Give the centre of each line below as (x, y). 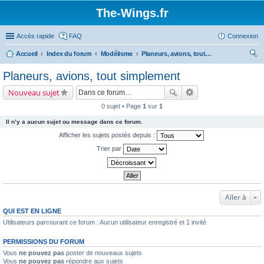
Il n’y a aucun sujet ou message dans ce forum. (74, 122)
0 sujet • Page (122, 106)
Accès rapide (35, 36)
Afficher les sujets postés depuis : (108, 135)
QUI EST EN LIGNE (32, 211)
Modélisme (117, 54)
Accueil (27, 54)
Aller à (236, 197)
